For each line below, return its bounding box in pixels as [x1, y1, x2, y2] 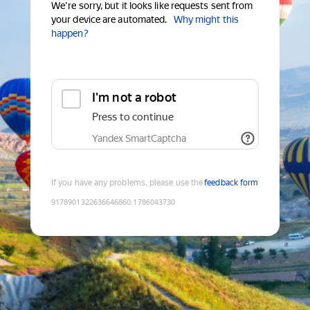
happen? [51, 28, 89, 39]
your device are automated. [51, 14, 167, 26]
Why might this [173, 14, 239, 26]
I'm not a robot [92, 90, 176, 105]
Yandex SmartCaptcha [92, 133, 186, 145]
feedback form [204, 178, 259, 188]
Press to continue [92, 111, 174, 124]
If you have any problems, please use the [51, 178, 203, 188]
